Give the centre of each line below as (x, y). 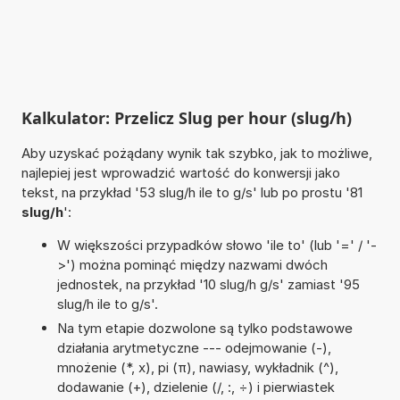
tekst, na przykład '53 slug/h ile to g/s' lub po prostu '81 (192, 192)
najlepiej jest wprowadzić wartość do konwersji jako (180, 172)
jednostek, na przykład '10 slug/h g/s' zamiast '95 (208, 284)
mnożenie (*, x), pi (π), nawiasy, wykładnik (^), (197, 367)
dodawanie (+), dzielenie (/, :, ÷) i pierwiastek (196, 387)
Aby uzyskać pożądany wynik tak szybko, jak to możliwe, (196, 153)
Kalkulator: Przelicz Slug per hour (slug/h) (186, 117)
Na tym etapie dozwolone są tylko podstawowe (204, 328)
